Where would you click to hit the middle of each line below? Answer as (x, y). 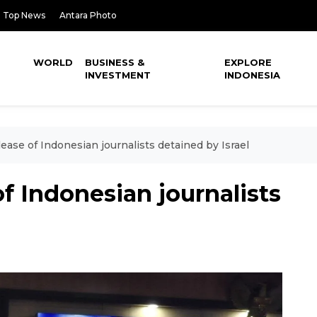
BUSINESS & (115, 62)
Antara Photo (88, 15)
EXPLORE (248, 62)
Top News (24, 15)
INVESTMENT (118, 75)
